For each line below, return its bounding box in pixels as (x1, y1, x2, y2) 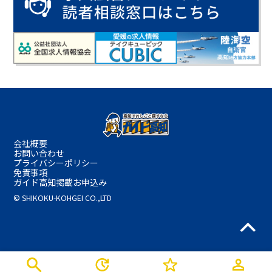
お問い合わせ (13, 146, 65, 159)
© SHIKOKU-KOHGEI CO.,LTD (13, 192, 112, 203)
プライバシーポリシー (13, 156, 99, 169)
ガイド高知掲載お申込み (13, 175, 107, 188)
